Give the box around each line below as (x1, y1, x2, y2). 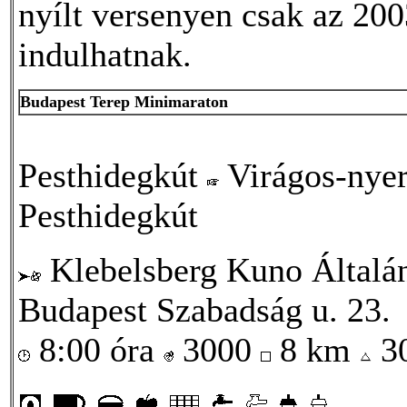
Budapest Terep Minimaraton (20, 92, 228, 111)
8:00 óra (30, 330, 164, 369)
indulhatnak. (18, 35, 192, 74)
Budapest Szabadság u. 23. (18, 290, 391, 329)
